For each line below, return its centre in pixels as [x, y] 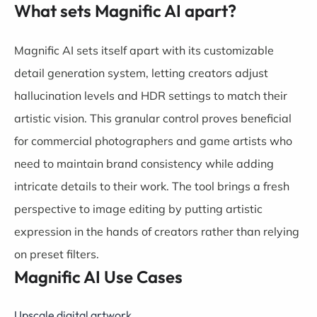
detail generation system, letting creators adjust [141, 73]
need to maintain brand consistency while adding [144, 164]
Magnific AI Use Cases [98, 277]
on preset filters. [57, 254]
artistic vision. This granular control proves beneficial [153, 119]
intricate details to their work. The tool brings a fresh [152, 186]
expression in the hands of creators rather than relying [157, 232]
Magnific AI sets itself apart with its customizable [144, 51]
